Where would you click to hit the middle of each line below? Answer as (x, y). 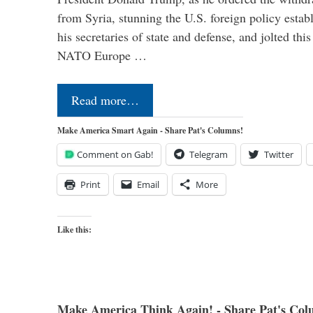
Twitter (279, 155)
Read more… (105, 100)
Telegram (209, 155)
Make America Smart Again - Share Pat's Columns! (150, 131)
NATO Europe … (102, 56)
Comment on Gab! (115, 155)
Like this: (74, 230)
